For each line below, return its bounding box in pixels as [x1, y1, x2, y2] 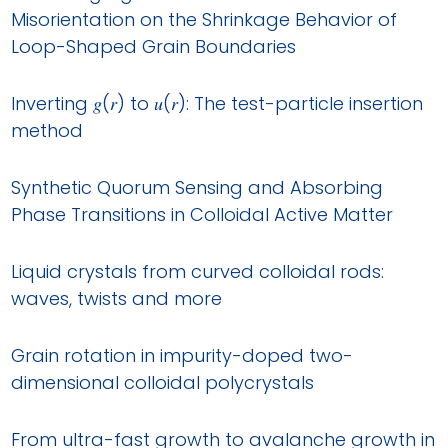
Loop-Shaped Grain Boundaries [11, 33, 297, 59]
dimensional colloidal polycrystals [11, 369, 315, 395]
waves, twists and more [11, 285, 223, 311]
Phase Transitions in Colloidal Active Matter [11, 201, 394, 227]
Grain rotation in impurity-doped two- [11, 342, 354, 368]
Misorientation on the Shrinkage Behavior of [11, 6, 398, 32]
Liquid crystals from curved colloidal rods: [11, 258, 385, 284]
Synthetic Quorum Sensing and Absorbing [11, 174, 384, 200]
